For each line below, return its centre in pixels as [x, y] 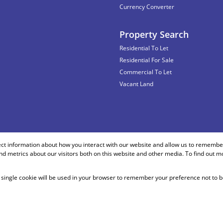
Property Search [154, 34]
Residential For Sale [147, 60]
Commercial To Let [146, 72]
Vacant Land [136, 84]
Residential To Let [144, 48]
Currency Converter [147, 7]
